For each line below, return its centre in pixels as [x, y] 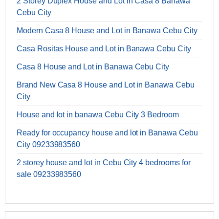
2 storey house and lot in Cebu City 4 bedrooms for [104, 163]
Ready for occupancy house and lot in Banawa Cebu [107, 133]
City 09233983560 [49, 145]
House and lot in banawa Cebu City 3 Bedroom [98, 115]
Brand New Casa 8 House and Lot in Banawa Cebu [106, 85]
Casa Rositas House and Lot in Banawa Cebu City [104, 49]
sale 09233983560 [49, 175]
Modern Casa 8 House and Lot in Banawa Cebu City [107, 31]
